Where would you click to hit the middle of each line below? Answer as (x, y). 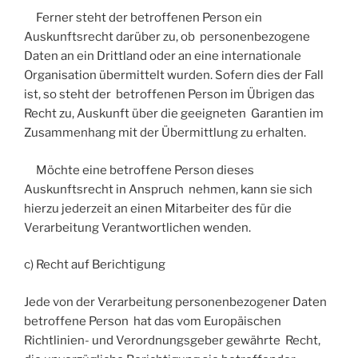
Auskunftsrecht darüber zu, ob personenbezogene (167, 37)
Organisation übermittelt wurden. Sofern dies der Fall (174, 76)
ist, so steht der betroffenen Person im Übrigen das (169, 95)
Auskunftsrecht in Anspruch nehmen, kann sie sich (168, 189)
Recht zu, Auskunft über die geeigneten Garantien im (174, 114)
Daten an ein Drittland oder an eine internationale (164, 56)
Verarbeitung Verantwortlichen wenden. (137, 227)
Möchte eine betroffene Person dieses (139, 170)
